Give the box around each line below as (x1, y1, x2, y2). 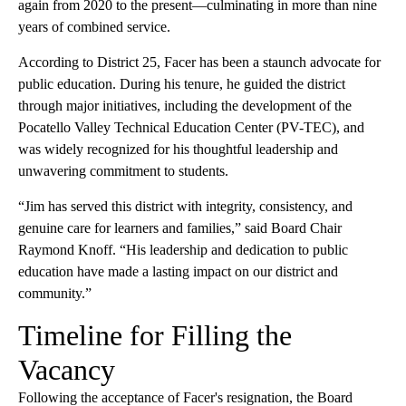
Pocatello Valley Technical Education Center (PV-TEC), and (18, 119, 364, 135)
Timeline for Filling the (18, 318, 292, 352)
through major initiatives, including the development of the (18, 97, 352, 113)
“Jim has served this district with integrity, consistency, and (18, 198, 353, 214)
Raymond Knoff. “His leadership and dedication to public (18, 241, 348, 257)
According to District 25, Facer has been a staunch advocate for (18, 53, 381, 70)
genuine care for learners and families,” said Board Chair (18, 219, 342, 236)
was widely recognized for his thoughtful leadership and (18, 140, 338, 157)
